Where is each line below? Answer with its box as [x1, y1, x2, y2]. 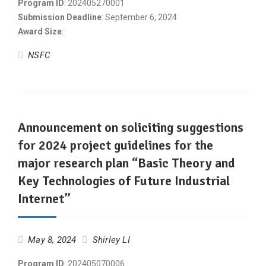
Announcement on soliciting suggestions [18, 119, 243, 135]
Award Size [18, 27, 62, 36]
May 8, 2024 [28, 235, 77, 245]
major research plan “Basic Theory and [18, 155, 235, 171]
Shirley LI [92, 235, 130, 245]
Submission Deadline [18, 12, 102, 22]
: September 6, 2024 [102, 12, 177, 22]
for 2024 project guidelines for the [18, 137, 213, 153]
